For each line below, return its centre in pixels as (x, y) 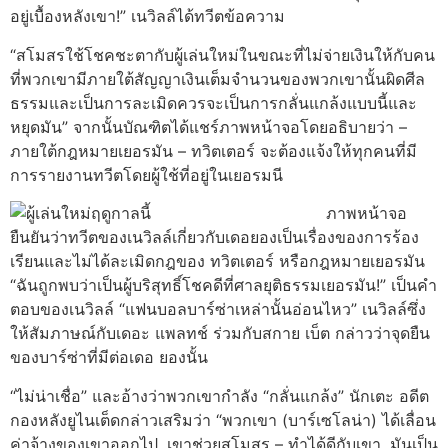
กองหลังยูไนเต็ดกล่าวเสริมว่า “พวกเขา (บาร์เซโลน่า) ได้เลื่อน (223, 419)
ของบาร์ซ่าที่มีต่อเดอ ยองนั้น (109, 357)
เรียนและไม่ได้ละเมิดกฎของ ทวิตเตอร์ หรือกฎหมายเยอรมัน (217, 261)
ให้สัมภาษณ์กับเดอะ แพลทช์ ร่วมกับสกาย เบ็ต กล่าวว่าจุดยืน (220, 333)
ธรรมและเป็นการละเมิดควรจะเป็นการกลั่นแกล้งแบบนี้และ (213, 102)
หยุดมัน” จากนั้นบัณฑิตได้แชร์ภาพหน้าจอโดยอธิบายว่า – (208, 126)
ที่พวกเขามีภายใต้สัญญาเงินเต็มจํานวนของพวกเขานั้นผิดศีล (217, 78)
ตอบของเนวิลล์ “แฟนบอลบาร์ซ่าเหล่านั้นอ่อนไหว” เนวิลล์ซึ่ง (218, 309)
